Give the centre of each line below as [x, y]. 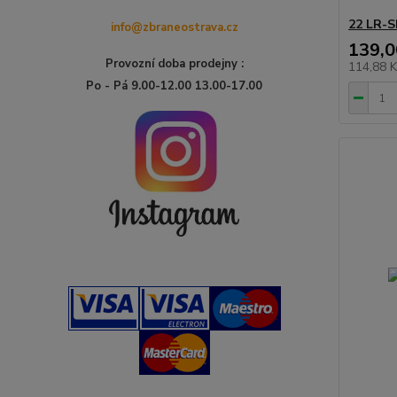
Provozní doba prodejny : [174, 64]
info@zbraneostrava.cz [174, 27]
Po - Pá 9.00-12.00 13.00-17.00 [175, 86]
